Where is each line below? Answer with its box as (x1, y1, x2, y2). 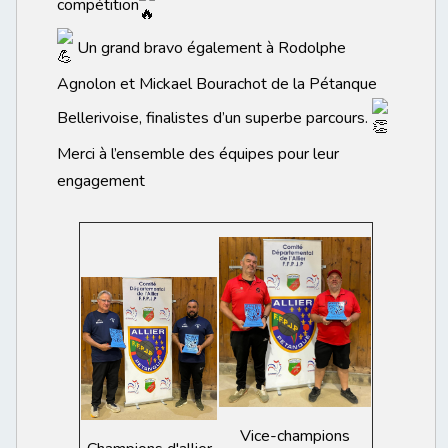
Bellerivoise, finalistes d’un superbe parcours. (57, 106, 372, 129)
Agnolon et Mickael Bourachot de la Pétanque (57, 72, 377, 95)
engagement (57, 169, 145, 192)
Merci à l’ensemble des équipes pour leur (57, 142, 339, 165)
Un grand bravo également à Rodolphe (73, 36, 346, 59)
